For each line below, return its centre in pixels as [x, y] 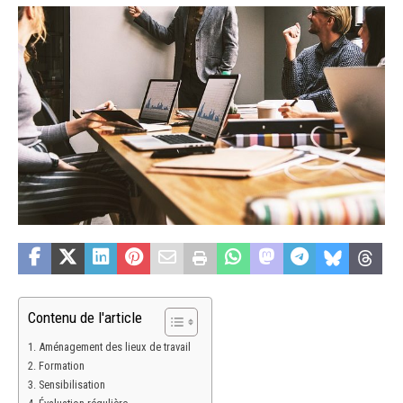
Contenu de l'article [85, 318]
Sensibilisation [72, 385]
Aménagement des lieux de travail [114, 347]
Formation [61, 366]
